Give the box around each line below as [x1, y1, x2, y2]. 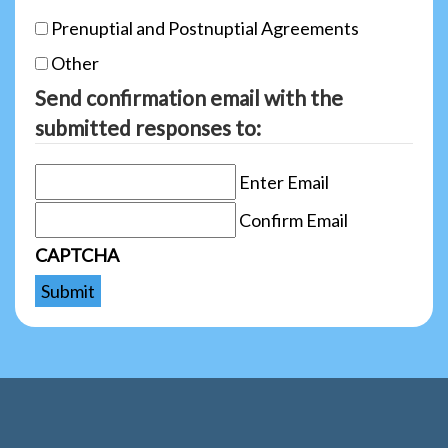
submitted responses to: [35, 114, 261, 140]
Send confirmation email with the [35, 84, 343, 110]
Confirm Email [239, 208, 348, 231]
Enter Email [239, 170, 329, 193]
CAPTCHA [35, 243, 119, 266]
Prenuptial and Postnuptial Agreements [51, 16, 359, 39]
